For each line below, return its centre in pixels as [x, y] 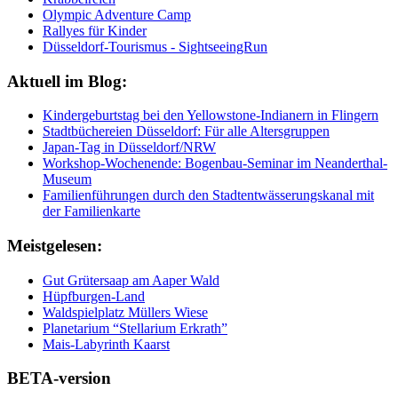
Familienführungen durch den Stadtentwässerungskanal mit [208, 195]
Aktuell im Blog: [67, 81]
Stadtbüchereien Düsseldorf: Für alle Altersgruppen [186, 131]
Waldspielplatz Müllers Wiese [125, 312]
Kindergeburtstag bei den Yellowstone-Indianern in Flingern [211, 115]
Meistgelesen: [55, 245]
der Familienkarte [92, 211]
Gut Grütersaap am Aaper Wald [131, 280]
